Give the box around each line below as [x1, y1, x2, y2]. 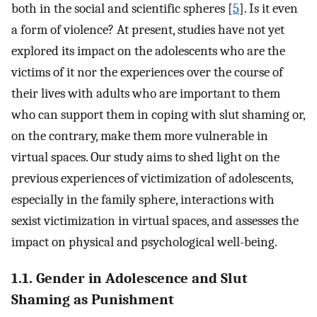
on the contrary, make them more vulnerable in [11, 127, 268, 144]
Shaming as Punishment [11, 290, 174, 308]
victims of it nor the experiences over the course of [11, 64, 283, 80]
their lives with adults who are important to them [11, 85, 280, 101]
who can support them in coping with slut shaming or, [11, 106, 305, 122]
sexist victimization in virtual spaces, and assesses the [11, 212, 299, 229]
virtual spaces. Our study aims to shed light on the [11, 149, 279, 165]
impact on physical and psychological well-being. [11, 234, 277, 250]
